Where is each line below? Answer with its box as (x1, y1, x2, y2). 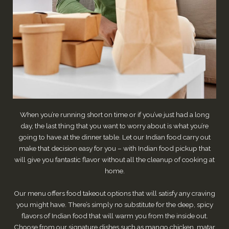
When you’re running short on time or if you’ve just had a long (19, 110, 210, 119)
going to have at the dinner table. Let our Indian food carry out (18, 133, 211, 142)
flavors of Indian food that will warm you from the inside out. (21, 212, 208, 220)
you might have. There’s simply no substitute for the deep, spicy (16, 200, 213, 209)
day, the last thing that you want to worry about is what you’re (20, 122, 209, 130)
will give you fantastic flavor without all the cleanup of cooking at (14, 155, 215, 164)
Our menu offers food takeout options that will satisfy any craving (14, 189, 215, 198)
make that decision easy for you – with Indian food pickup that (18, 144, 211, 153)
